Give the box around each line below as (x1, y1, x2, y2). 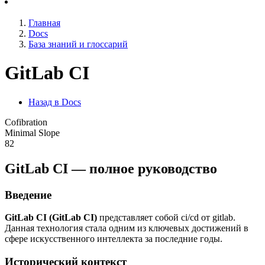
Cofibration (5, 117, 47, 127)
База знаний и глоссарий (28, 39, 128, 49)
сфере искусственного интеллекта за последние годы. (5, 234, 222, 244)
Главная (28, 18, 60, 28)
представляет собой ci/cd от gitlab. (97, 212, 235, 223)
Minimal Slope (5, 127, 60, 138)
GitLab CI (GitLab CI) (5, 212, 97, 223)
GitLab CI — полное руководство (5, 160, 217, 176)
